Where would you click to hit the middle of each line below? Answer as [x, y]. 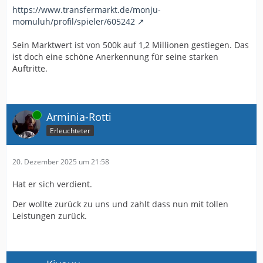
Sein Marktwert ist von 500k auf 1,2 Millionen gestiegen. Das [131, 45]
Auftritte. [30, 68]
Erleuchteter [70, 130]
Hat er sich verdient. [52, 184]
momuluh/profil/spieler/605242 [74, 21]
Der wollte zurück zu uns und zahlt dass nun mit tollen [120, 204]
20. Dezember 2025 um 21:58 [61, 161]
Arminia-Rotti [79, 117]
